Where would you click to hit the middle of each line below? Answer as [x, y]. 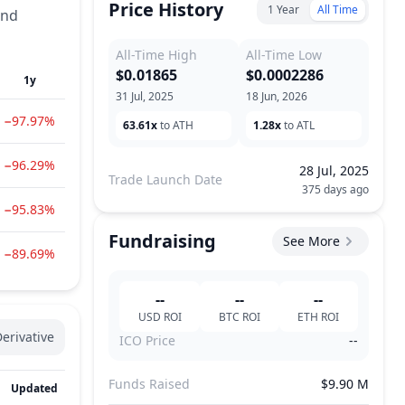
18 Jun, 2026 [277, 96]
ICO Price [147, 340]
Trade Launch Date [165, 179]
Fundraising [162, 241]
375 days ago [335, 189]
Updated [34, 388]
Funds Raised [149, 384]
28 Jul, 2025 [334, 170]
